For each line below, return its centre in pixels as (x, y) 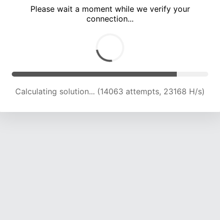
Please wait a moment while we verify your (110, 9)
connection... (110, 19)
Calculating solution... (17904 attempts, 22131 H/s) (110, 92)
